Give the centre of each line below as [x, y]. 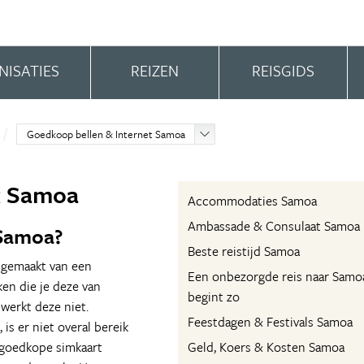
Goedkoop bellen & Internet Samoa [106, 134]
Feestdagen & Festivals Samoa [270, 322]
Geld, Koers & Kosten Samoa [266, 347]
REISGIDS [283, 70]
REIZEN [154, 70]
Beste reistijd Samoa [244, 251]
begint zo [214, 297]
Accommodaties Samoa [252, 201]
